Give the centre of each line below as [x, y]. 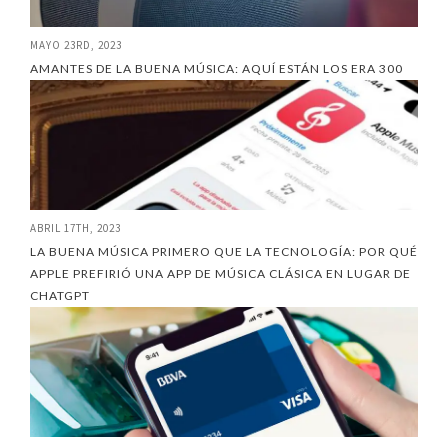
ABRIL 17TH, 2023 [75, 227]
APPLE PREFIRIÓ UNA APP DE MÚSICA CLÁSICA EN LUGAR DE [220, 273]
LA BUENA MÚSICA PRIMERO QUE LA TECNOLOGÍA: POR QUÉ [224, 251]
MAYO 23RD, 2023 [76, 44]
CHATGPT [60, 295]
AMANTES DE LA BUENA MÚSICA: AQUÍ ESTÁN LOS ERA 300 [216, 68]
